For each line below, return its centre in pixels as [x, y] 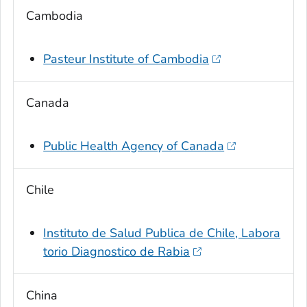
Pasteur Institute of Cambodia [126, 59]
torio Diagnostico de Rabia [117, 252]
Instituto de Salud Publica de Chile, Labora [162, 233]
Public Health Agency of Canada [134, 146]
